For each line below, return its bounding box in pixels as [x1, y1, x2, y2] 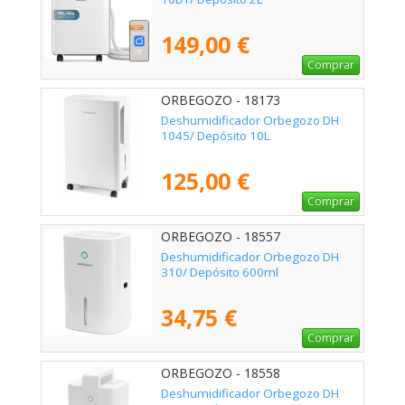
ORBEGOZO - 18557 [161, 228, 280, 246]
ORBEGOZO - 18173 [161, 91, 280, 109]
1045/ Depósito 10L [161, 127, 270, 145]
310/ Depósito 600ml [161, 264, 278, 281]
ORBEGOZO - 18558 [161, 364, 280, 382]
